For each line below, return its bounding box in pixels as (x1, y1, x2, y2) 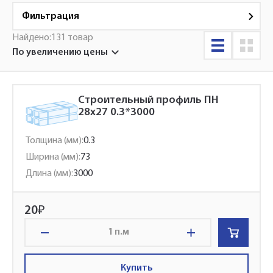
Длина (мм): (26, 169, 73, 179)
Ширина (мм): (26, 152, 80, 162)
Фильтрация (22, 11, 79, 21)
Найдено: (12, 33, 51, 43)
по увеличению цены (18, 48, 108, 57)
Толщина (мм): (26, 136, 83, 146)
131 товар (51, 33, 93, 43)
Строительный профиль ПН (78, 94, 219, 106)
